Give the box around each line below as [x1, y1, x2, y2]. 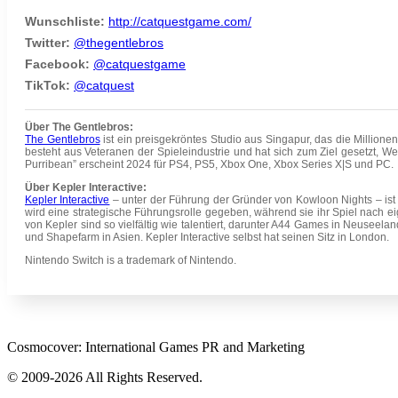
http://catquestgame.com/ [108, 13, 251, 28]
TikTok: [25, 77, 74, 92]
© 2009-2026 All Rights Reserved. [7, 369, 203, 385]
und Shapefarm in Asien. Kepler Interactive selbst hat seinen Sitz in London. [25, 230, 389, 243]
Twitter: [25, 35, 74, 50]
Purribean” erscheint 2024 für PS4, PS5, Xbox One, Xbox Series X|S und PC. [25, 157, 394, 171]
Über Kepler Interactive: [25, 180, 147, 194]
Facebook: [25, 56, 93, 71]
